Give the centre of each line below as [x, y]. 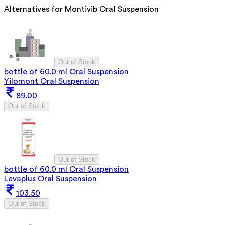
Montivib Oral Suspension [112, 9]
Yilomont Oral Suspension [52, 81]
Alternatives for [34, 9]
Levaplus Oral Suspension [50, 179]
